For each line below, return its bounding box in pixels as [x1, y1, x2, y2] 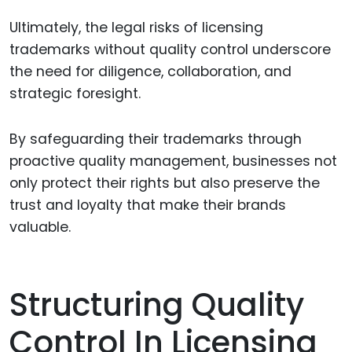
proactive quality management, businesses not [9, 152, 337, 171]
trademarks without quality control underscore [9, 39, 331, 59]
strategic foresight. [9, 83, 141, 103]
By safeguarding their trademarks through [9, 130, 302, 149]
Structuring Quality [9, 283, 304, 328]
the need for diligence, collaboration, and [9, 61, 291, 81]
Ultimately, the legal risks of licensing [9, 17, 263, 37]
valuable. [9, 218, 71, 237]
